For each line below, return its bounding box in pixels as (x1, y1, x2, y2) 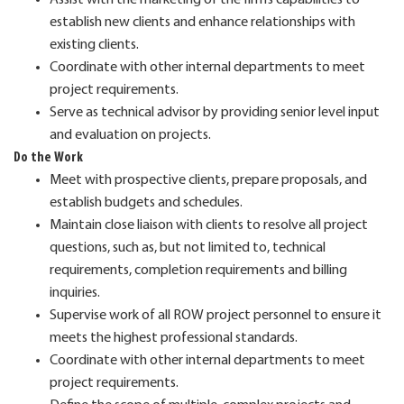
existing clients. (50, 37, 139, 52)
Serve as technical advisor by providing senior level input (50, 105, 380, 120)
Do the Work (14, 150, 83, 165)
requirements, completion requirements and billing (50, 262, 347, 278)
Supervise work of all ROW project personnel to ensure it (50, 308, 381, 323)
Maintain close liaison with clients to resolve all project (50, 217, 368, 233)
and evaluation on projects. (50, 127, 213, 142)
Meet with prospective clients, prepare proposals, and (50, 172, 367, 188)
